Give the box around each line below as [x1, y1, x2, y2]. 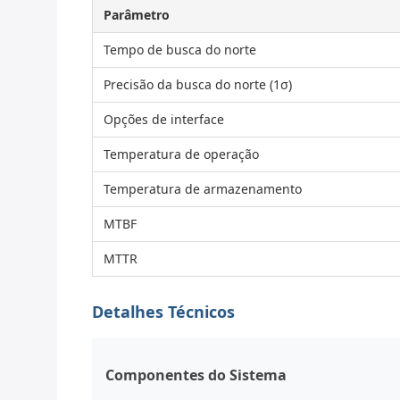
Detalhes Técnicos [92, 301, 235, 322]
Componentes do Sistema [105, 365, 287, 385]
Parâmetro [104, 6, 170, 23]
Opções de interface [104, 111, 224, 128]
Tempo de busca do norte [104, 41, 256, 58]
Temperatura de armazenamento [104, 180, 302, 197]
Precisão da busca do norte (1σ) [104, 76, 292, 93]
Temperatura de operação [104, 146, 259, 162]
